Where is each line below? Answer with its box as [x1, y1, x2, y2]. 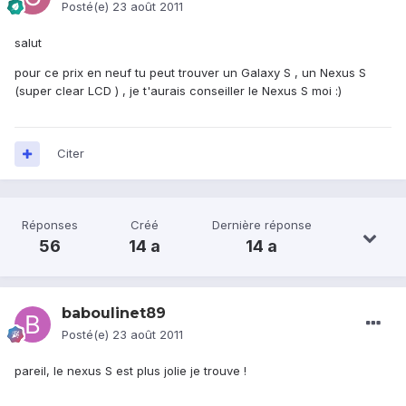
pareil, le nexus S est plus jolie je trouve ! [14, 363, 246, 379]
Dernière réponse [211, 217, 312, 233]
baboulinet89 [62, 304, 166, 323]
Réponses [22, 217, 79, 233]
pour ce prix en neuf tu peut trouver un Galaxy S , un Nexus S [14, 65, 366, 81]
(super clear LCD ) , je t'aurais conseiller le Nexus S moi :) [14, 83, 342, 99]
